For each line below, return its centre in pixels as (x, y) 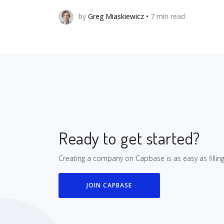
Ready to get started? (129, 137)
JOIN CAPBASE (109, 185)
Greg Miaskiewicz (116, 16)
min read (170, 16)
